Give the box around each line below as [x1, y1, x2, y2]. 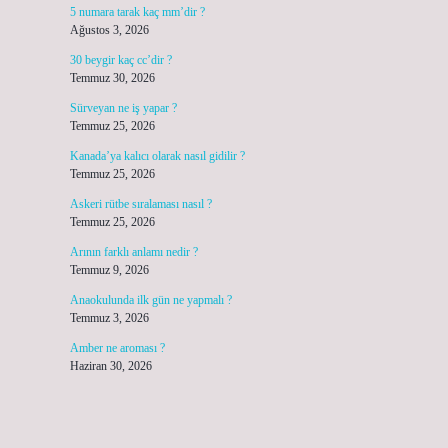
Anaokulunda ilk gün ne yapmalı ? [69, 293, 232, 307]
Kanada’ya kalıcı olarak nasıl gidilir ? [69, 149, 245, 163]
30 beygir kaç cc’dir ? [69, 53, 172, 67]
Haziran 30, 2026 [69, 359, 152, 373]
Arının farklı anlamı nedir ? [69, 245, 198, 259]
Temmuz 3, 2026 [69, 311, 149, 325]
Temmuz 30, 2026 [69, 71, 155, 85]
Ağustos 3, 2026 [69, 23, 149, 37]
